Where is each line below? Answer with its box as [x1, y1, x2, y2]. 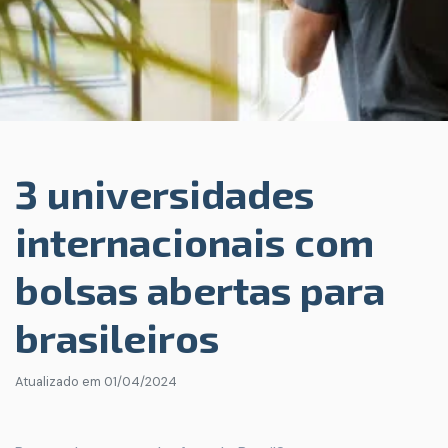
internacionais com [15, 217, 374, 265]
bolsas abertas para [15, 265, 385, 313]
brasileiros [15, 313, 219, 361]
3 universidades [15, 169, 314, 217]
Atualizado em [15, 373, 104, 390]
